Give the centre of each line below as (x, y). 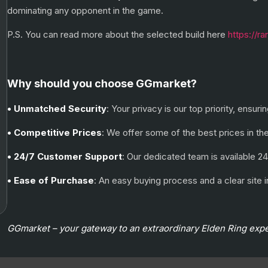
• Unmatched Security (57, 109)
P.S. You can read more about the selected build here (117, 34)
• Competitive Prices (54, 133)
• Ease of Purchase (50, 180)
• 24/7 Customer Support (64, 156)
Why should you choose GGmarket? (102, 83)
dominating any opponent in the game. (85, 10)
